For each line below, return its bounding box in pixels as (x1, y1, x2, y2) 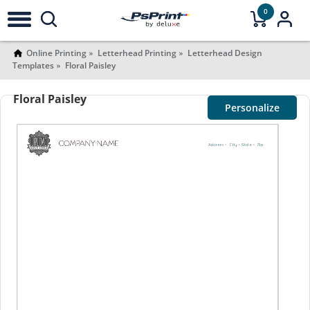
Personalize (225, 101, 280, 114)
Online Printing (26, 47, 86, 59)
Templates (12, 60, 54, 71)
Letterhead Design (187, 47, 262, 59)
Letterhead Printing (97, 47, 176, 59)
